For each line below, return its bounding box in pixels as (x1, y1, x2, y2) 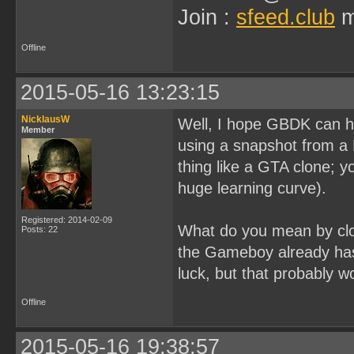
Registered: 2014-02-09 (21, 215, 112, 224)
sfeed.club (236, 6, 335, 29)
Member (21, 125, 55, 134)
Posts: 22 (21, 224, 58, 234)
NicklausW (21, 114, 70, 125)
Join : (178, 6, 236, 29)
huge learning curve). (178, 179, 326, 197)
